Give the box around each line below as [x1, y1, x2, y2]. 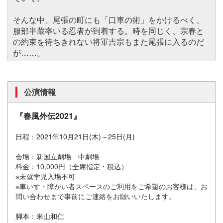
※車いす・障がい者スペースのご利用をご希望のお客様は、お [15, 181, 208, 191]
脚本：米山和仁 [15, 211, 64, 221]
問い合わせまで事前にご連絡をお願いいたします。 [15, 191, 176, 201]
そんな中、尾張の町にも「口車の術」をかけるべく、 [13, 13, 204, 25]
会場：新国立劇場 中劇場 [15, 151, 99, 161]
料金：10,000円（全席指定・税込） [15, 161, 128, 171]
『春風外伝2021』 [15, 110, 81, 121]
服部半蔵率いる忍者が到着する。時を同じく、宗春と [13, 24, 204, 36]
